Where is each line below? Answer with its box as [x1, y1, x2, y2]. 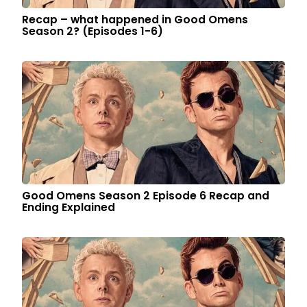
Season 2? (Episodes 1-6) [22, 23, 164, 39]
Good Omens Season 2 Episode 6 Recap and [22, 188, 270, 204]
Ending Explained [22, 199, 116, 215]
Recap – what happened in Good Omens [22, 12, 249, 27]
